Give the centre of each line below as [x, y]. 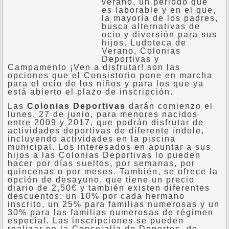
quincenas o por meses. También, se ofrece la [113, 171]
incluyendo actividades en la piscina [92, 139]
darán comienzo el [169, 106]
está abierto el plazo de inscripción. [90, 92]
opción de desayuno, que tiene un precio [101, 180]
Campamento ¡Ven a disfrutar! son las [94, 67]
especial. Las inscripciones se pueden [96, 221]
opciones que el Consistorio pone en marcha [110, 75]
